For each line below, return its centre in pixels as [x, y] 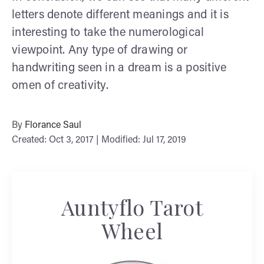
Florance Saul [53, 125]
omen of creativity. [60, 86]
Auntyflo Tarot [132, 207]
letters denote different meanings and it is [120, 15]
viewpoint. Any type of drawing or [100, 50]
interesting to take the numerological [108, 33]
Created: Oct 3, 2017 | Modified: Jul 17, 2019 [99, 140]
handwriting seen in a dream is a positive [119, 68]
